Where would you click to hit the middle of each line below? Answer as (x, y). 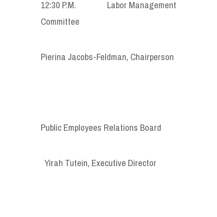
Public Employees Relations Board (101, 127)
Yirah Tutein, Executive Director (101, 163)
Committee (60, 21)
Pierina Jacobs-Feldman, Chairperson (107, 56)
